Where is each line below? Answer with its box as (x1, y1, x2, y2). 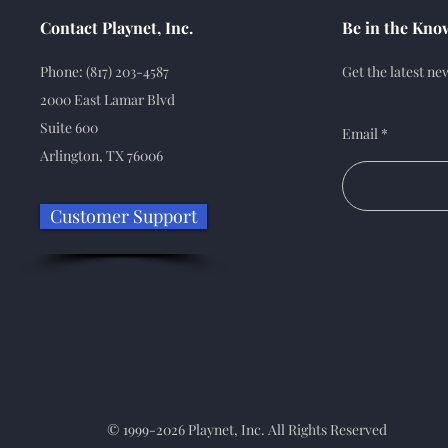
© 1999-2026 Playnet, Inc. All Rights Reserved (107, 420, 387, 440)
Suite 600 (40, 118, 98, 138)
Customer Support (50, 204, 197, 229)
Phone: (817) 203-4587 (40, 62, 169, 82)
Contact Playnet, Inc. (40, 17, 193, 39)
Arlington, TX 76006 (40, 146, 163, 166)
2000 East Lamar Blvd (40, 90, 175, 110)
